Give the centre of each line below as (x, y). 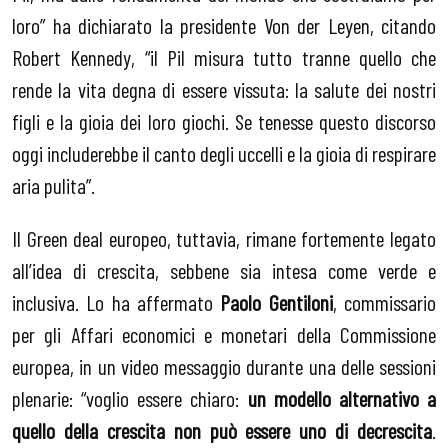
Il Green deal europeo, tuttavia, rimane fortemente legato (224, 238)
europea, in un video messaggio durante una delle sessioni (224, 366)
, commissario (384, 302)
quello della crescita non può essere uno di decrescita (222, 430)
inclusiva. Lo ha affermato (116, 302)
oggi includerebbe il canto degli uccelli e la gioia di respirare (224, 152)
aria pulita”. (53, 184)
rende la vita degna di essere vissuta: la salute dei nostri (224, 88)
